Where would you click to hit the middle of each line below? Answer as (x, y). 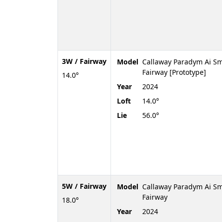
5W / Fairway (84, 186)
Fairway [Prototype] (174, 72)
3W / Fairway (84, 61)
